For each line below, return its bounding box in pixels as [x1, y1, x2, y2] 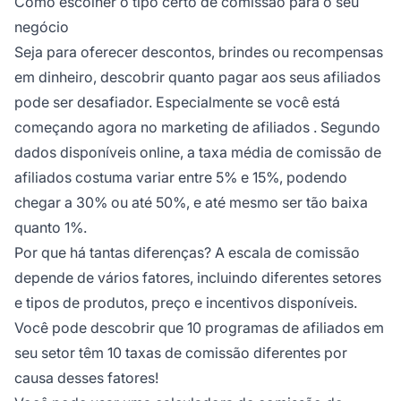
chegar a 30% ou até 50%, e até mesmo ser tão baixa [14, 192, 368, 211]
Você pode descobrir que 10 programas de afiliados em [14, 318, 384, 337]
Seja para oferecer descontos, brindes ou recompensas [14, 42, 383, 61]
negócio [14, 17, 69, 36]
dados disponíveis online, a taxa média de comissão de [14, 142, 381, 161]
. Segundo [310, 117, 380, 136]
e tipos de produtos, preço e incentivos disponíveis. [14, 293, 357, 311]
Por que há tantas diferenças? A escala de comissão [14, 243, 360, 261]
